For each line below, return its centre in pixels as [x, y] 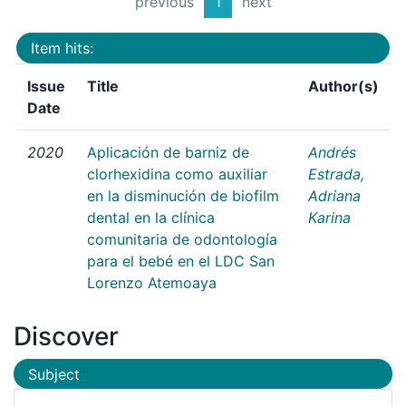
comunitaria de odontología [182, 239]
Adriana [334, 195]
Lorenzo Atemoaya [152, 282]
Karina [329, 217]
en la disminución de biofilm [183, 195]
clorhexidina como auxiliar [177, 174]
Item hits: [62, 48]
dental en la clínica [151, 217]
